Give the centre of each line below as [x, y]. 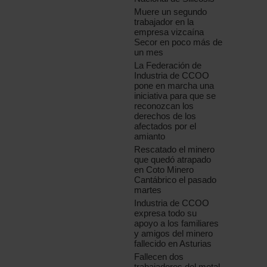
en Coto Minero [164, 170]
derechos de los [165, 116]
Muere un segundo [171, 12]
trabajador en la [164, 22]
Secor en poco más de [178, 42]
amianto [150, 136]
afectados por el [165, 126]
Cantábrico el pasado [176, 180]
